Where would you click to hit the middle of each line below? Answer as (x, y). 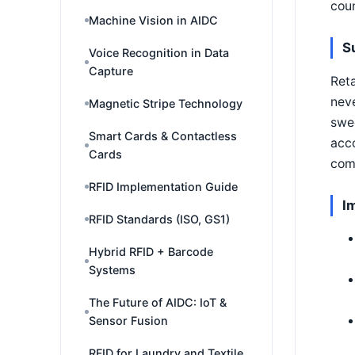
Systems (112, 270)
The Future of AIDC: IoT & (158, 302)
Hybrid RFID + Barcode (151, 252)
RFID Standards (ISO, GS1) (159, 219)
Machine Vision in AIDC (153, 20)
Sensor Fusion (128, 321)
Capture (111, 71)
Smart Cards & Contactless (163, 136)
